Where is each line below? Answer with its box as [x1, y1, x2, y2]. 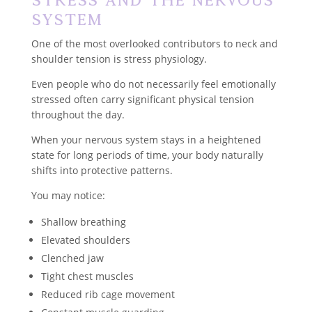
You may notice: [31, 188, 105, 202]
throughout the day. [31, 107, 125, 121]
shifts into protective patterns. [31, 163, 173, 177]
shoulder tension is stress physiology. [31, 52, 207, 65]
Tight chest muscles [40, 269, 134, 283]
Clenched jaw [40, 251, 104, 265]
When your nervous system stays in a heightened [31, 132, 261, 146]
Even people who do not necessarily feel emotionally [31, 77, 276, 91]
